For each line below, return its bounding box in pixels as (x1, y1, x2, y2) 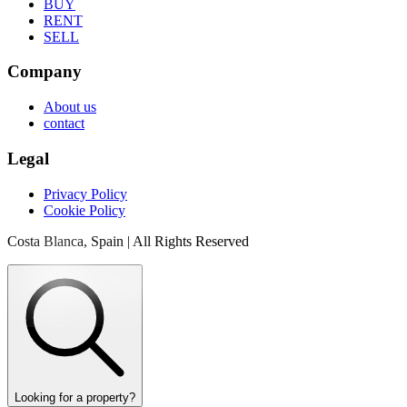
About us (44, 99, 96, 115)
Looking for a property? (15, 390, 135, 404)
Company (7, 62, 82, 82)
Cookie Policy (44, 202, 125, 218)
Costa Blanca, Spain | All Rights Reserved (7, 233, 249, 249)
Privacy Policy (44, 185, 127, 202)
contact (44, 115, 84, 132)
